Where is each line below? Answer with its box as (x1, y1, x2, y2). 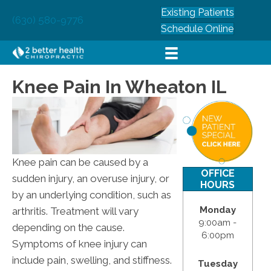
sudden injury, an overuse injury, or (12, 172, 169, 185)
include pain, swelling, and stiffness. (12, 254, 172, 267)
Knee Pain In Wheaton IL (12, 76, 227, 97)
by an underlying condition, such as (12, 189, 171, 201)
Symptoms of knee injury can (12, 238, 147, 250)
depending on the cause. (12, 221, 125, 234)
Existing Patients (161, 6, 234, 18)
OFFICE (200, 167, 235, 179)
